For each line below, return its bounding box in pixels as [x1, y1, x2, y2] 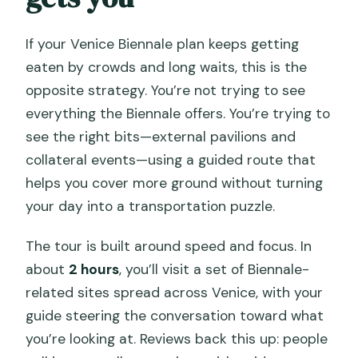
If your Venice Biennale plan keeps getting [26, 34, 300, 53]
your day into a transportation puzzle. [26, 197, 276, 215]
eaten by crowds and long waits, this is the [26, 58, 308, 76]
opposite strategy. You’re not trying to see [26, 81, 306, 99]
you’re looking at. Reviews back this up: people [26, 329, 328, 348]
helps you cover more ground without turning [26, 173, 324, 192]
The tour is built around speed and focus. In [26, 237, 312, 255]
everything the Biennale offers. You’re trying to [26, 104, 331, 122]
